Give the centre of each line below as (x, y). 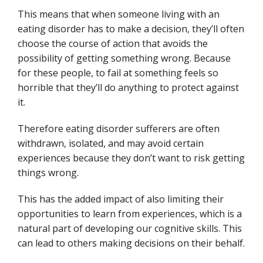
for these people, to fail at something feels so (118, 73)
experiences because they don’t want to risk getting (131, 158)
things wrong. (49, 173)
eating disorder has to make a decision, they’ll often (131, 29)
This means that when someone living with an (119, 14)
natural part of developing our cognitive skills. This (130, 228)
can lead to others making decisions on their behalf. (131, 243)
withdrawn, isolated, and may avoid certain (111, 143)
